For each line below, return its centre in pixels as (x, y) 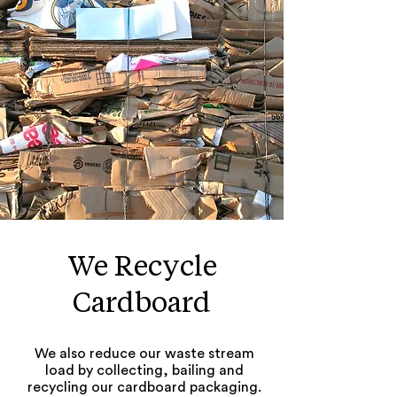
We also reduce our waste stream (144, 354)
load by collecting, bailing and (144, 370)
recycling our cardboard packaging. (144, 387)
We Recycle (142, 265)
